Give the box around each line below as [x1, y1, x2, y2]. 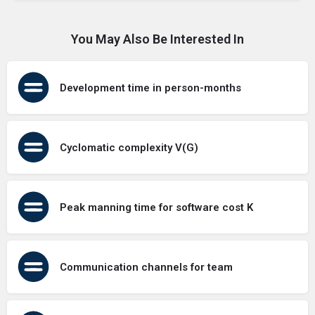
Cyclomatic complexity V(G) [60, 141, 198, 154]
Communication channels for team [60, 260, 233, 274]
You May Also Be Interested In [71, 32, 244, 47]
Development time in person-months [60, 81, 241, 94]
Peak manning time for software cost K [60, 200, 253, 214]
